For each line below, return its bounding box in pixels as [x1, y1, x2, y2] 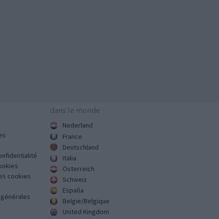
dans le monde [50, 105, 100, 116]
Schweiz [63, 175, 87, 184]
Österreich [63, 164, 94, 173]
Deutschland [63, 142, 99, 152]
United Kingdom [63, 207, 109, 217]
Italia [63, 153, 76, 162]
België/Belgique [63, 197, 109, 206]
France [63, 131, 82, 141]
